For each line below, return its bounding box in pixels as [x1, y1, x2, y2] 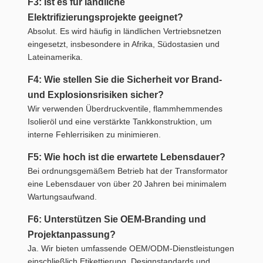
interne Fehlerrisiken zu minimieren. [28, 130, 161, 140]
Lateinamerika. [28, 52, 83, 62]
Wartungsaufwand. [28, 192, 97, 202]
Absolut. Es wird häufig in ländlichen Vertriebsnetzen [28, 26, 221, 36]
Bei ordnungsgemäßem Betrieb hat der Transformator [28, 166, 228, 176]
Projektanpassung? [28, 229, 116, 240]
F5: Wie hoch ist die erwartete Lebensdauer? [28, 151, 225, 163]
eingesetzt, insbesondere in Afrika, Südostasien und [28, 39, 220, 49]
